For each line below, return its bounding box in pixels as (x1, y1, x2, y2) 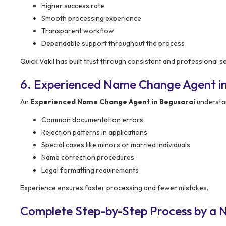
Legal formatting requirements (41, 165, 139, 175)
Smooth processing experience (41, 13, 141, 23)
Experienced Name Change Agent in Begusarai (30, 97, 195, 106)
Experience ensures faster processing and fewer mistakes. (20, 183, 208, 192)
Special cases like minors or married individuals (41, 140, 190, 149)
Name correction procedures (41, 152, 134, 162)
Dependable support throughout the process (41, 38, 185, 48)
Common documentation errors (41, 115, 143, 124)
